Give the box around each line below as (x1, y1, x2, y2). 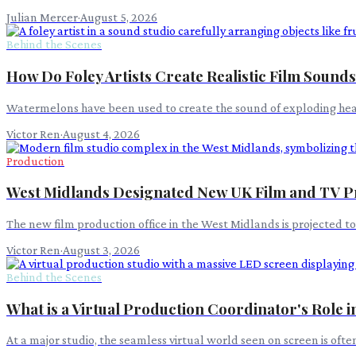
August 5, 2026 (80, 10, 157, 25)
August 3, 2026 (63, 242, 140, 257)
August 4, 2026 (63, 126, 140, 141)
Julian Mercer (6, 10, 78, 25)
